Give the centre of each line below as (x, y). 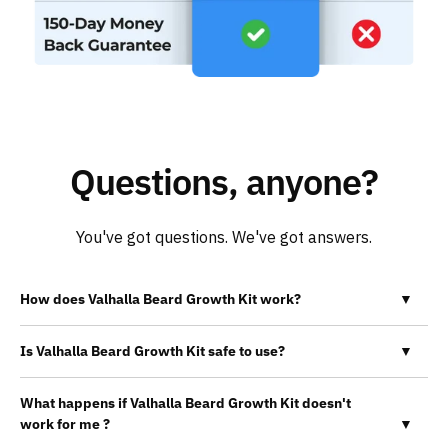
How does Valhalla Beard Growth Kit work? (160, 298)
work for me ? (65, 423)
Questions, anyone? (224, 181)
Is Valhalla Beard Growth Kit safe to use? (152, 350)
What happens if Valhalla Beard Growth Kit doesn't (185, 402)
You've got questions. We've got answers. (224, 236)
